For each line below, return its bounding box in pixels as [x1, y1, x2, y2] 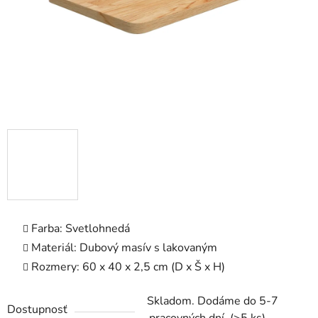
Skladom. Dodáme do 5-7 [147, 293, 278, 309]
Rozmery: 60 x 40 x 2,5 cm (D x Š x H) [31, 259, 225, 275]
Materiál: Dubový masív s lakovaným [31, 240, 217, 256]
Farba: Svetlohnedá [31, 221, 130, 237]
